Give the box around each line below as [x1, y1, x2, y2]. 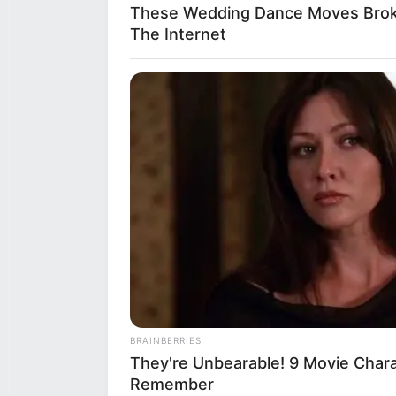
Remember [130, 375, 214, 394]
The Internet [130, 24, 226, 43]
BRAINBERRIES [130, 335, 202, 346]
